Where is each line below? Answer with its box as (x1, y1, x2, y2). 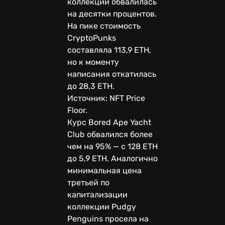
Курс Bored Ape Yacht (67, 117, 151, 127)
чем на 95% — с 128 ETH (67, 141, 158, 151)
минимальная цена (67, 165, 142, 175)
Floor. (67, 105, 89, 115)
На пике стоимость (67, 21, 141, 31)
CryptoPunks (67, 33, 116, 43)
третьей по (67, 177, 109, 187)
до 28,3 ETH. (67, 81, 117, 91)
